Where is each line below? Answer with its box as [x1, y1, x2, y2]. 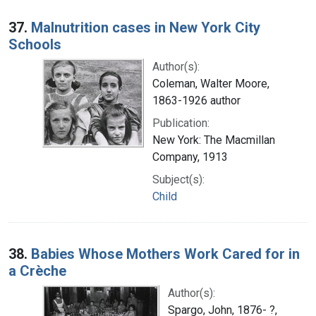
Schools [8, 35, 61, 53]
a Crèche [8, 262, 66, 279]
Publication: [152, 116, 209, 130]
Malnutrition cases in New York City [31, 18, 260, 36]
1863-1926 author [152, 93, 241, 107]
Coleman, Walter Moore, [152, 76, 269, 90]
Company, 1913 [152, 150, 228, 164]
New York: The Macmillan [152, 133, 275, 147]
